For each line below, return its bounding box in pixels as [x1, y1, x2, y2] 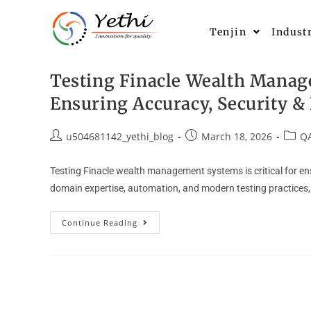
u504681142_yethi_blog [66, 130, 174, 143]
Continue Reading [62, 217, 137, 228]
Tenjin [209, 26, 246, 39]
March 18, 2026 [201, 130, 272, 143]
